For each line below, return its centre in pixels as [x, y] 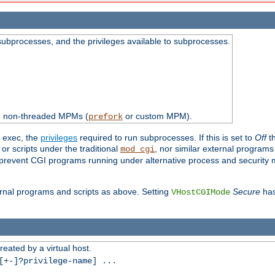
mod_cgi [137, 149]
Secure [246, 192]
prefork [105, 117]
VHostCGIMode [201, 192]
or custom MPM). [157, 116]
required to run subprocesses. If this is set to [166, 138]
